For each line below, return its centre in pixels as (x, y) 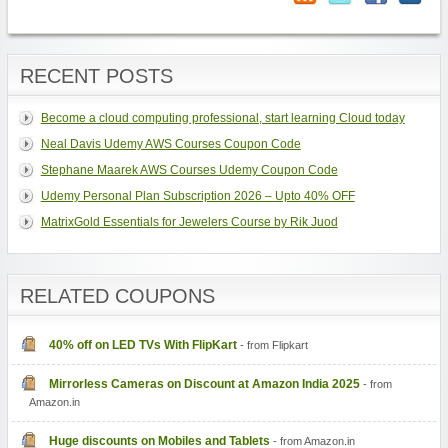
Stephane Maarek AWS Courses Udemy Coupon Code (189, 169)
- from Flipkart (272, 344)
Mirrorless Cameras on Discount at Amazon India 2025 (204, 383)
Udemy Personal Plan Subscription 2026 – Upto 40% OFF (197, 195)
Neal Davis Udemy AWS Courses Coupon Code (170, 143)
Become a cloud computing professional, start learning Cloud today (222, 117)
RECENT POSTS (96, 75)
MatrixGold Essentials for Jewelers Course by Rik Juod (189, 221)
